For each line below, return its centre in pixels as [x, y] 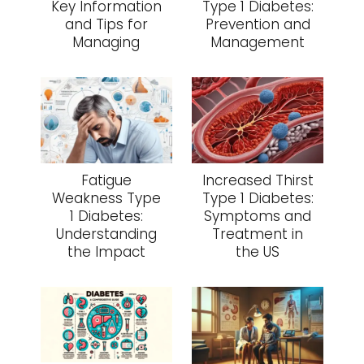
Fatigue [106, 181]
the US [258, 252]
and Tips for [106, 25]
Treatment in [258, 234]
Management [258, 43]
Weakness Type [106, 199]
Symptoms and [258, 217]
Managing [106, 43]
